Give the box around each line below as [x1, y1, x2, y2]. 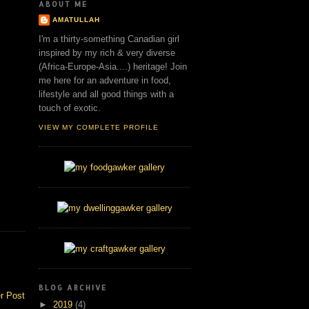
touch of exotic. [39, 103, 101, 114]
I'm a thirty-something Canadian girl [39, 34, 179, 45]
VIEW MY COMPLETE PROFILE [39, 123, 159, 131]
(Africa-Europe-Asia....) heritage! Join [39, 61, 187, 72]
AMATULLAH [52, 15, 101, 23]
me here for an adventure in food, [39, 75, 171, 86]
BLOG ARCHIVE [39, 283, 108, 292]
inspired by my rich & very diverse [39, 48, 175, 59]
